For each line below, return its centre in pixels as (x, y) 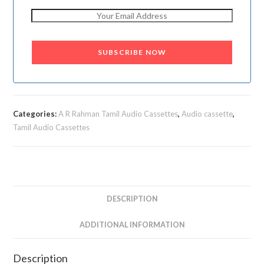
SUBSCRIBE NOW (132, 52)
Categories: (36, 114)
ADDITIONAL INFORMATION (132, 225)
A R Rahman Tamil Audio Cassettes (118, 114)
